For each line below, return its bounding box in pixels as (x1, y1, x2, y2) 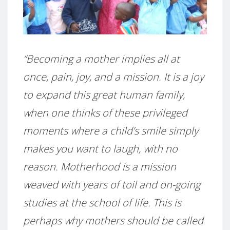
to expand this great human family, (23, 87, 185, 102)
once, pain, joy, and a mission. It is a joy (23, 69, 204, 84)
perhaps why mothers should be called (23, 213, 203, 227)
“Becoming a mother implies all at (23, 51, 180, 66)
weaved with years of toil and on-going (23, 177, 200, 191)
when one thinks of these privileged (23, 105, 187, 120)
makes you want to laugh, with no (23, 141, 178, 156)
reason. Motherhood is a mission (23, 159, 176, 174)
